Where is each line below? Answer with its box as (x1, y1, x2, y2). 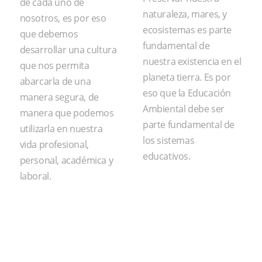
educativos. (143, 149, 191, 163)
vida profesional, (19, 137, 89, 151)
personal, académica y (19, 153, 113, 167)
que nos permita (19, 58, 89, 72)
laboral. (19, 169, 51, 182)
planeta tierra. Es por (143, 70, 231, 84)
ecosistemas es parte (143, 23, 232, 36)
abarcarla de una (19, 74, 91, 88)
